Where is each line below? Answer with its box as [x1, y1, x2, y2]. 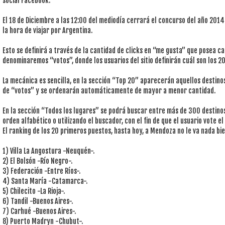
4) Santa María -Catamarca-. [3, 177, 87, 186]
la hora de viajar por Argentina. [3, 26, 92, 35]
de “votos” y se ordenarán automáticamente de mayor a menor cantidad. [3, 86, 215, 95]
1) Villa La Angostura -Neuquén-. [3, 147, 94, 156]
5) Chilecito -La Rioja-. [3, 187, 65, 196]
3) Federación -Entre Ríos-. [3, 167, 80, 176]
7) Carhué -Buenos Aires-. [3, 207, 76, 216]
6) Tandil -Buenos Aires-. [3, 197, 73, 206]
